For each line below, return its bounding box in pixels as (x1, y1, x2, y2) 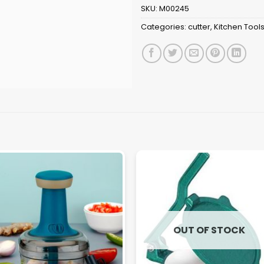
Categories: (141, 22, 188, 32)
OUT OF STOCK (173, 223, 245, 237)
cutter (188, 22, 210, 32)
